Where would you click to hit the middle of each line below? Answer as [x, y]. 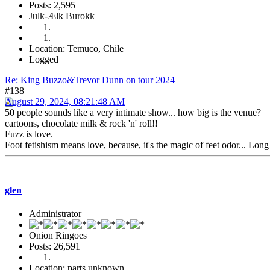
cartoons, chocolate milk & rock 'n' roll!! [81, 123]
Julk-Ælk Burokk [62, 16]
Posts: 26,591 [55, 246]
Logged [44, 59]
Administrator [55, 214]
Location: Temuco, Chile [76, 48]
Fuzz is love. [29, 134]
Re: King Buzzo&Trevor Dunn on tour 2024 [90, 80]
